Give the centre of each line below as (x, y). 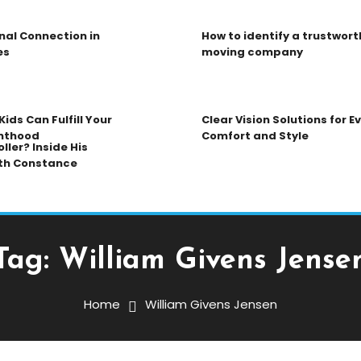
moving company (252, 52)
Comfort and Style (255, 136)
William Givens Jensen (211, 305)
